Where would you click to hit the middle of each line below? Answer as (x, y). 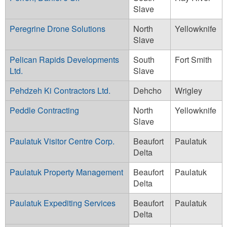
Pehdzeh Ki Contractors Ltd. (60, 90)
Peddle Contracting (44, 110)
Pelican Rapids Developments (64, 59)
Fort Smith (193, 59)
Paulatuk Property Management (66, 172)
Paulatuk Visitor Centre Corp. (62, 141)
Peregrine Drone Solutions (58, 28)
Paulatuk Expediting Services (63, 203)
